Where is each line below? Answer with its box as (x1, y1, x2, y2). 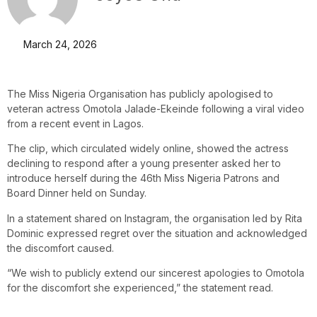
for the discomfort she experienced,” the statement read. (7, 282, 273, 294)
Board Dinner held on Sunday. (7, 187, 146, 200)
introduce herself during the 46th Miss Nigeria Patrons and (7, 172, 279, 185)
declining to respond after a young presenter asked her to (7, 157, 281, 170)
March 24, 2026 (23, 38, 97, 50)
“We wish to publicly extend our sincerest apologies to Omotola (7, 267, 304, 279)
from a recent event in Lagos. (7, 117, 144, 129)
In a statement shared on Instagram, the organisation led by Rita (7, 212, 302, 224)
